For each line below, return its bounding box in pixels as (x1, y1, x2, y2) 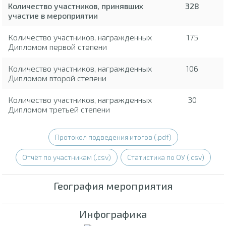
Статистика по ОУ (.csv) (127, 153, 204, 162)
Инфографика (79, 207, 147, 220)
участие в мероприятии (8, 11, 98, 21)
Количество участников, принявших (8, 1, 144, 11)
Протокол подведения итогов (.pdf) (54, 133, 172, 142)
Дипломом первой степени (8, 42, 107, 52)
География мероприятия (53, 179, 173, 192)
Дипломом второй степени (8, 73, 107, 83)
